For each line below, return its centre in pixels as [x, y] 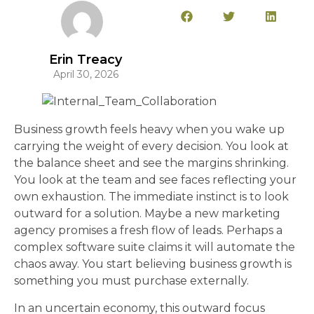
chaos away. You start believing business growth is [153, 264]
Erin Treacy [86, 60]
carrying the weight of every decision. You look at [151, 146]
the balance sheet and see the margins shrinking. [151, 163]
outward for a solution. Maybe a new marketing [147, 214]
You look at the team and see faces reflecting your [155, 180]
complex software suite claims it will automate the [155, 247]
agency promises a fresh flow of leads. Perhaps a [148, 231]
